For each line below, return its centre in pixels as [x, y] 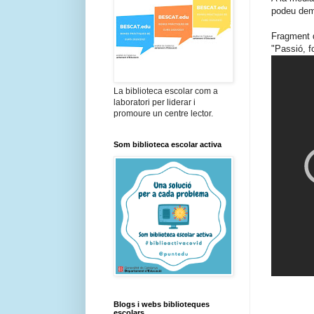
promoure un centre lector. [163, 114]
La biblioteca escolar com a [166, 91]
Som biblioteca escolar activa [168, 145]
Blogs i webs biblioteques [162, 305]
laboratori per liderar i [155, 103]
